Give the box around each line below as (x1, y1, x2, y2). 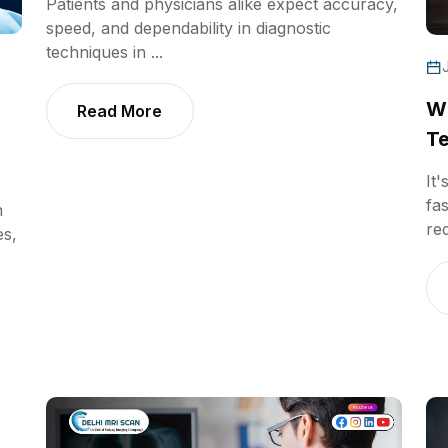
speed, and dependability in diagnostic (46, 18, 331, 39)
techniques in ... (46, 42, 163, 63)
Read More (77, 101, 162, 122)
